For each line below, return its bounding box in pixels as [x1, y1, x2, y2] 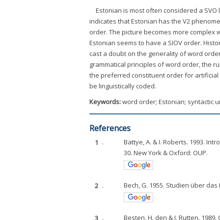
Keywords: [89, 97, 122, 107]
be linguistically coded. [89, 82, 156, 91]
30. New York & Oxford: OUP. [124, 148, 208, 158]
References [89, 123, 131, 134]
